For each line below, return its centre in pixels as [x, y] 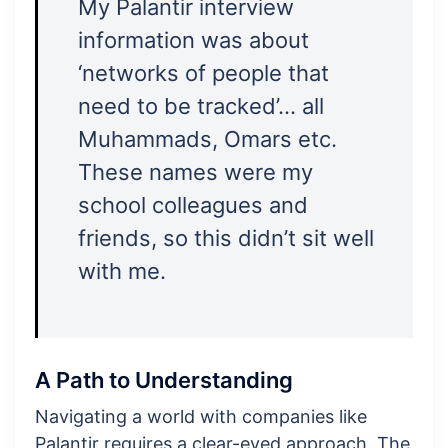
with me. [122, 271]
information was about [193, 40]
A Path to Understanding [164, 380]
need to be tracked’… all [201, 106]
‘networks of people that [203, 73]
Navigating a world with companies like [201, 417]
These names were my [195, 172]
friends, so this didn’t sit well [226, 238]
